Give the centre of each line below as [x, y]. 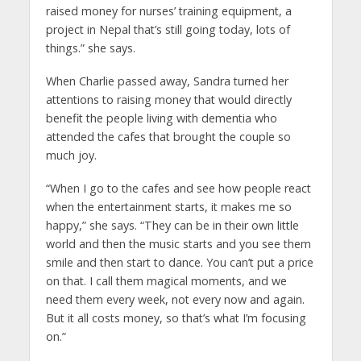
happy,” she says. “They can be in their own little [172, 226]
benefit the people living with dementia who [161, 118]
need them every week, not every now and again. [175, 300]
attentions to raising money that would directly [168, 100]
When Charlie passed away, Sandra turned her [167, 81]
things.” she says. [90, 48]
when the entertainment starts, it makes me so [168, 207]
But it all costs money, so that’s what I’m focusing [176, 318]
